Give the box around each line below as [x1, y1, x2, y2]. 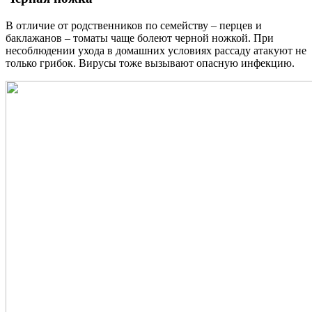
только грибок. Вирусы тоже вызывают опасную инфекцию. [6, 56, 295, 69]
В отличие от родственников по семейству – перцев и [6, 19, 262, 31]
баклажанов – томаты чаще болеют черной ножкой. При [6, 31, 274, 44]
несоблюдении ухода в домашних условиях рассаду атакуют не [6, 44, 306, 56]
